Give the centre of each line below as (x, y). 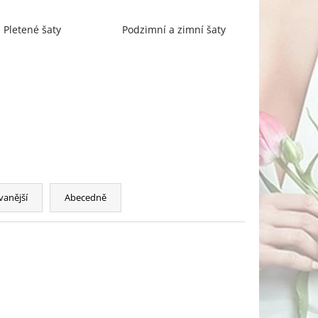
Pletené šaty (33, 30)
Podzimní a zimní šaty (174, 30)
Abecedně (86, 198)
